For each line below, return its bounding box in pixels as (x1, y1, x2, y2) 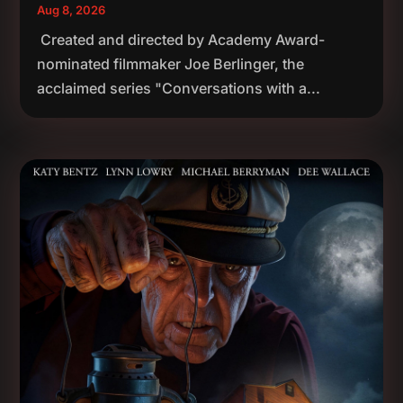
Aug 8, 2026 (37, 2, 106, 17)
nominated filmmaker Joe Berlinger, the (37, 54, 305, 73)
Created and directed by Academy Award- (37, 30, 326, 49)
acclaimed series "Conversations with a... (37, 78, 321, 97)
